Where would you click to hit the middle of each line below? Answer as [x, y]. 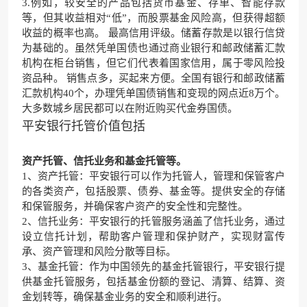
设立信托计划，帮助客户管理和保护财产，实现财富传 [153, 236]
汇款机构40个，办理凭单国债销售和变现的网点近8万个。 [153, 93]
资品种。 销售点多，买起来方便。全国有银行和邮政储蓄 [153, 78]
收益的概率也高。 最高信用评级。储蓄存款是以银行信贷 [153, 33]
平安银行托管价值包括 [84, 126]
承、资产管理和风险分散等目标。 [99, 251]
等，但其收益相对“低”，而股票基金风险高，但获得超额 [153, 17]
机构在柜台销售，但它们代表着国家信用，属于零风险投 [153, 63]
